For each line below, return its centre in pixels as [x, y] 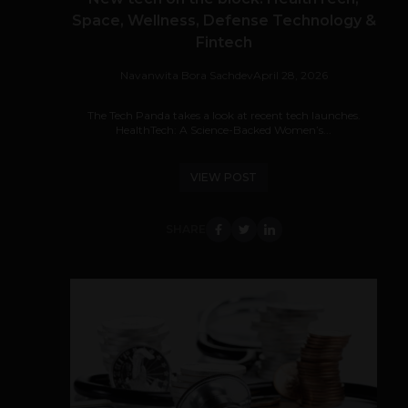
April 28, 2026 [290, 75]
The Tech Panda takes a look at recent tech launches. [224, 115]
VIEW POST [224, 177]
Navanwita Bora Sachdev [186, 75]
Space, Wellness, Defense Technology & [224, 20]
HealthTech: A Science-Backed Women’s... [224, 130]
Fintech [224, 42]
